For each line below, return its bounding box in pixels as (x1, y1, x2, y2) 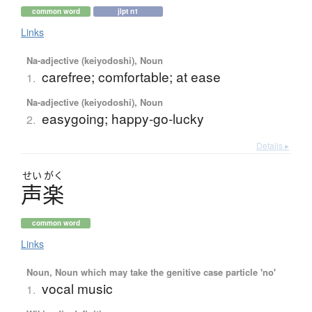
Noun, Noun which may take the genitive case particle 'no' (26, 265, 276, 279)
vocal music (41, 279, 113, 298)
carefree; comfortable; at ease (41, 67, 221, 86)
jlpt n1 (118, 6, 139, 17)
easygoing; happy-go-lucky (41, 109, 204, 128)
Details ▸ (256, 139, 289, 152)
